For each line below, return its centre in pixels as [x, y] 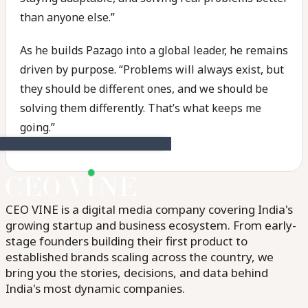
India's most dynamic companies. [95, 288]
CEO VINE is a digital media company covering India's [149, 209]
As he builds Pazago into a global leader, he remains [154, 50]
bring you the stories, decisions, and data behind [137, 273]
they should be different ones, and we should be [144, 89]
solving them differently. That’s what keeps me [141, 108]
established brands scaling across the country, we [140, 257]
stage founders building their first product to [126, 241]
